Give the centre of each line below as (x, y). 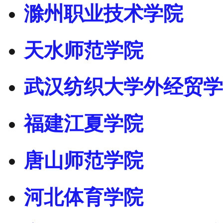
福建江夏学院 (84, 124)
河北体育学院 (84, 197)
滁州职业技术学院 (104, 13)
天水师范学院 (84, 50)
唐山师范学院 (84, 160)
